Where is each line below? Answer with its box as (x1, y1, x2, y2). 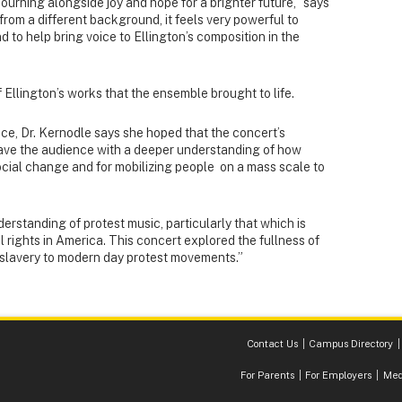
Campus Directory (309, 336, 394, 350)
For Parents (240, 368, 295, 381)
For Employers (305, 368, 372, 381)
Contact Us (247, 336, 299, 350)
